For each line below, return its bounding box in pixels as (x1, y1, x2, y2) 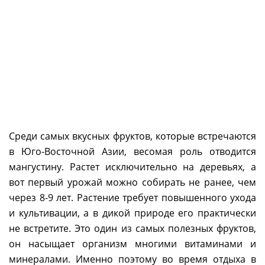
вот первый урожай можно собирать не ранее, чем (9, 176, 256, 189)
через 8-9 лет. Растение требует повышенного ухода (9, 191, 256, 204)
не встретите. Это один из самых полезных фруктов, (9, 222, 256, 235)
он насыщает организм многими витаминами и (9, 237, 256, 250)
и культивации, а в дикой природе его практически (9, 206, 256, 219)
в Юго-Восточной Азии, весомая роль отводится (9, 145, 256, 158)
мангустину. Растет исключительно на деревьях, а (9, 160, 256, 173)
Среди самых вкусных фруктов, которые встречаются (9, 130, 256, 143)
